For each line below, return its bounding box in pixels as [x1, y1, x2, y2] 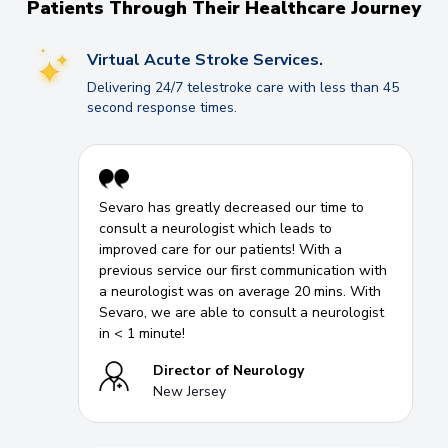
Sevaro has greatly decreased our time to [99, 197, 364, 217]
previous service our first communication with [99, 260, 387, 280]
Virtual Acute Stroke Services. [87, 48, 323, 71]
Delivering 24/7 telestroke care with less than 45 [87, 77, 399, 97]
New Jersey [153, 381, 226, 401]
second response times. [87, 97, 237, 117]
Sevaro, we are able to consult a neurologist [99, 302, 384, 322]
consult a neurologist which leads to [99, 218, 332, 238]
